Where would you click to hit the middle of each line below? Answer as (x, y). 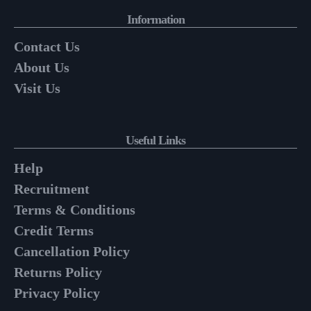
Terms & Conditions (75, 209)
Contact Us (47, 47)
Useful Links (155, 141)
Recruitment (52, 188)
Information (155, 19)
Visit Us (37, 89)
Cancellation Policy (72, 251)
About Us (42, 68)
